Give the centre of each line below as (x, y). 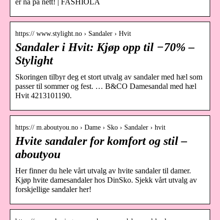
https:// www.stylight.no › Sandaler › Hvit (73, 33)
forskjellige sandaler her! (53, 189)
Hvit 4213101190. (43, 95)
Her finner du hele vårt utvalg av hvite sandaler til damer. (103, 170)
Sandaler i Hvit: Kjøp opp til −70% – (105, 47)
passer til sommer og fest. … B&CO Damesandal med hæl (106, 86)
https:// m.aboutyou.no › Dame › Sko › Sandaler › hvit (90, 127)
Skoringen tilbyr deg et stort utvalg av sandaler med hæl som (109, 77)
